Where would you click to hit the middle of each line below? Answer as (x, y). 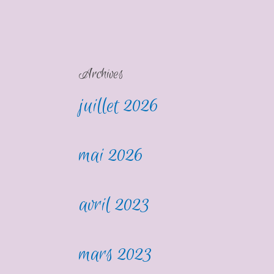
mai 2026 (111, 155)
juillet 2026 (119, 106)
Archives (102, 74)
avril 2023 (115, 205)
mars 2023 (116, 255)
